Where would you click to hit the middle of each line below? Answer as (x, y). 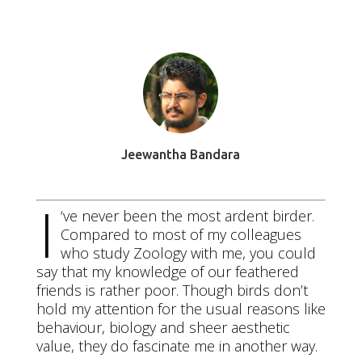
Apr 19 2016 (181, 28)
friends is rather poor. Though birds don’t (172, 290)
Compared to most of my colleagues (181, 234)
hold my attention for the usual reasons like (181, 309)
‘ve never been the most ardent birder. (187, 216)
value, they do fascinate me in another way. (177, 346)
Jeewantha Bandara (181, 154)
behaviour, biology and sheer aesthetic (163, 327)
